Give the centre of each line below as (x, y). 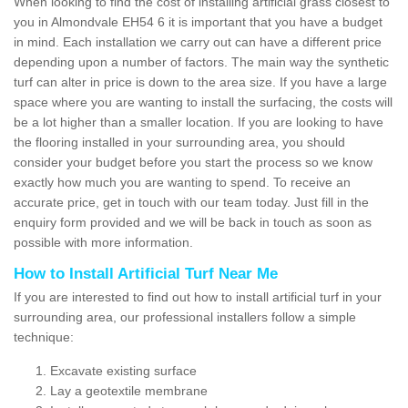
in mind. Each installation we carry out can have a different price (198, 41)
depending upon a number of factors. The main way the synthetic (201, 61)
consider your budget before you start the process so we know (193, 162)
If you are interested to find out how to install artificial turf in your (198, 296)
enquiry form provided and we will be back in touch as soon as (193, 222)
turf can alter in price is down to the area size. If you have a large (200, 82)
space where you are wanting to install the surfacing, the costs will (203, 102)
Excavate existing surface (123, 370)
